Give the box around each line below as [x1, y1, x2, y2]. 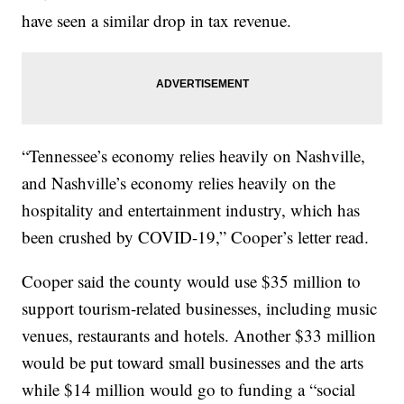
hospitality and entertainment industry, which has [22, 198, 361, 222]
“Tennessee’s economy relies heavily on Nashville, [22, 144, 366, 168]
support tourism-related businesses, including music [22, 297, 378, 320]
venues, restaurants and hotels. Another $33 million [22, 324, 377, 347]
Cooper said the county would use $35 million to [22, 270, 362, 293]
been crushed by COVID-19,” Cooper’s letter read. [22, 225, 370, 249]
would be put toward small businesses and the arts [22, 351, 364, 374]
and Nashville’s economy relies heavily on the [22, 171, 336, 195]
